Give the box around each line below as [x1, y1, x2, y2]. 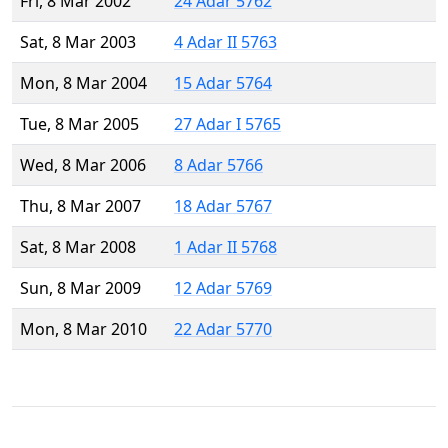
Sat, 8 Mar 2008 [20, 236, 136, 259]
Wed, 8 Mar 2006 [20, 154, 146, 177]
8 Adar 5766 [174, 154, 263, 177]
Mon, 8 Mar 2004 [20, 72, 147, 95]
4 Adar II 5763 [174, 31, 277, 54]
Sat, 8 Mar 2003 [20, 31, 136, 54]
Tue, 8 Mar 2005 [20, 113, 139, 136]
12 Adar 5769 [174, 277, 272, 300]
